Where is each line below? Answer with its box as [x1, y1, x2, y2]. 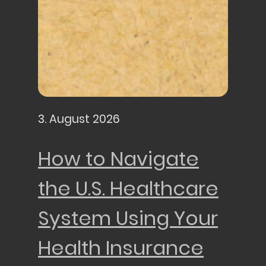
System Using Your [38, 204, 218, 232]
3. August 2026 [38, 111, 120, 128]
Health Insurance [38, 233, 204, 262]
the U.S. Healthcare [38, 174, 218, 202]
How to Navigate [38, 144, 199, 173]
